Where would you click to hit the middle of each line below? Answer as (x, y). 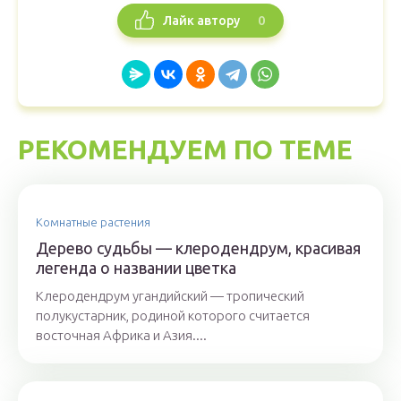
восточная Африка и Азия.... (121, 335)
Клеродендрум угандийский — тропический (170, 296)
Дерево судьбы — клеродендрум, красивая (198, 248)
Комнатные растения (93, 222)
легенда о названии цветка (136, 268)
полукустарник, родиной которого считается (173, 316)
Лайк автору (201, 20)
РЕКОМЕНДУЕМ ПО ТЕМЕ (185, 149)
